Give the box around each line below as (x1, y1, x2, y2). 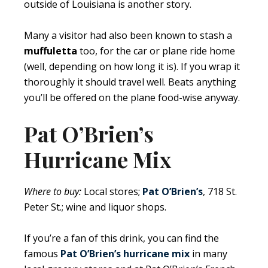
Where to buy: (24, 185, 81, 199)
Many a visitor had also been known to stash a (24, 29, 232, 42)
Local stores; (81, 185, 142, 199)
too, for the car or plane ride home (77, 44, 235, 58)
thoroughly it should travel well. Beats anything (24, 75, 236, 89)
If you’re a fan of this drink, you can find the (24, 232, 219, 245)
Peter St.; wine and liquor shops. (24, 200, 166, 214)
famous (24, 247, 60, 261)
